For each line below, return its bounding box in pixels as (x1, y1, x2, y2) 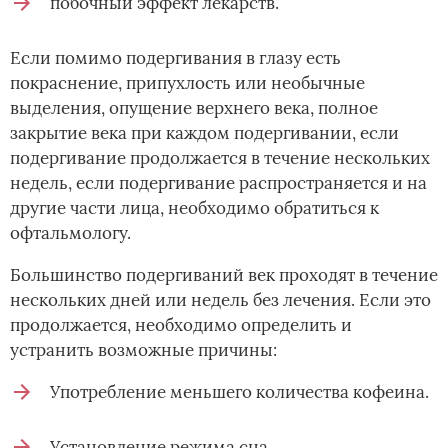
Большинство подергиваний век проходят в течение (10, 263, 438, 286)
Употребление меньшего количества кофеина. (50, 380, 429, 403)
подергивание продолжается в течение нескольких (10, 146, 430, 169)
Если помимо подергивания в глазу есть (10, 46, 341, 69)
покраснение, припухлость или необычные (10, 71, 365, 94)
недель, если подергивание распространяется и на (10, 171, 427, 194)
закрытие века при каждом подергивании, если (10, 121, 399, 144)
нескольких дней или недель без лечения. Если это (10, 288, 431, 311)
